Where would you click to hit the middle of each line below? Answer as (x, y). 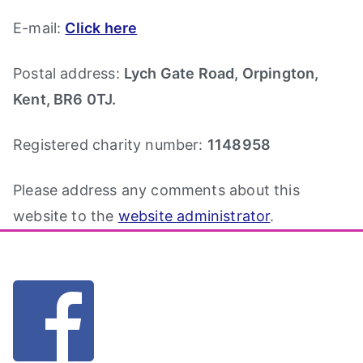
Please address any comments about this (156, 190)
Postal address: (68, 74)
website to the (66, 216)
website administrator (194, 216)
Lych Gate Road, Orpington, (221, 74)
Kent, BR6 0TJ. (65, 100)
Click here (101, 28)
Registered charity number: (110, 145)
